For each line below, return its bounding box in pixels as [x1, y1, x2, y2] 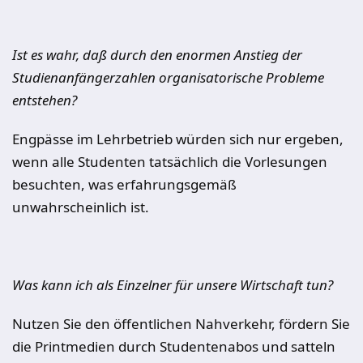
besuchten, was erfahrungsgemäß [12, 175, 237, 194]
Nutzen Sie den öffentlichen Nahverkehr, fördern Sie [12, 314, 350, 333]
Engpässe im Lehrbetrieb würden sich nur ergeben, [12, 130, 344, 148]
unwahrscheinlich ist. [12, 198, 149, 216]
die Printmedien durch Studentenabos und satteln [12, 337, 335, 356]
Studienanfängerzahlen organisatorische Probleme [12, 68, 324, 87]
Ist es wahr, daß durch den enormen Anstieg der [12, 45, 302, 64]
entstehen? [12, 91, 80, 109]
